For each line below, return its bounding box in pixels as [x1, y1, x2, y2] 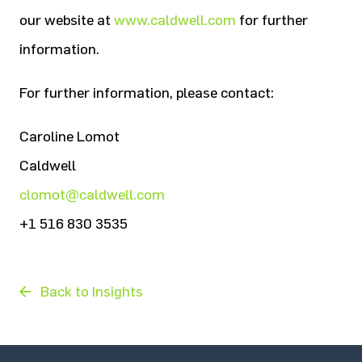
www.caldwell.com [114, 11, 236, 29]
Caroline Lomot [19, 128, 120, 145]
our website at [19, 11, 114, 29]
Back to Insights [40, 283, 143, 301]
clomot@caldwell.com [19, 186, 165, 204]
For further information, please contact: [19, 84, 274, 102]
